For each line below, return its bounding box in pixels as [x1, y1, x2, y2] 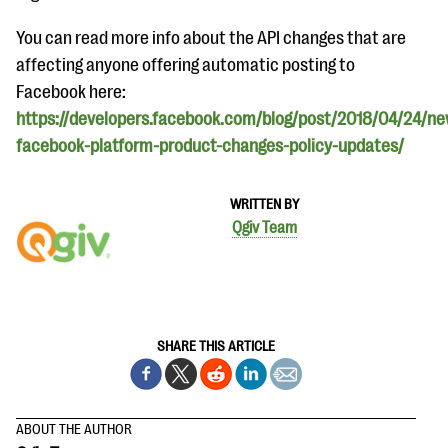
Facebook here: [16, 82, 126, 102]
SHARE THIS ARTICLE [157, 338, 275, 354]
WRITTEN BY [229, 196, 299, 212]
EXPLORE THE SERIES [32, 41, 169, 59]
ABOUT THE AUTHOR [16, 421, 132, 437]
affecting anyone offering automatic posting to [16, 55, 355, 75]
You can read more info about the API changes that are [16, 28, 406, 48]
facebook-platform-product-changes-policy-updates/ [16, 136, 404, 156]
